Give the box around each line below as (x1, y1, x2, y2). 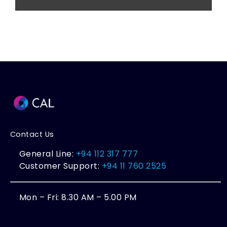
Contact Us (10, 129, 54, 140)
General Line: (19, 148, 76, 160)
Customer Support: (19, 160, 100, 172)
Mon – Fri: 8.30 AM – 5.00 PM (19, 192, 137, 204)
